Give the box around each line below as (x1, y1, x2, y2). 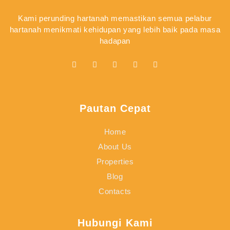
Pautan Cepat (79, 103, 151, 114)
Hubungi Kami (77, 217, 153, 229)
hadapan (99, 36, 131, 46)
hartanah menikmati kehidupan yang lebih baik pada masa (9, 25, 221, 34)
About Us (98, 142, 132, 151)
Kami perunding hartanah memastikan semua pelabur (18, 14, 212, 23)
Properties (96, 157, 134, 166)
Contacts (99, 187, 131, 196)
